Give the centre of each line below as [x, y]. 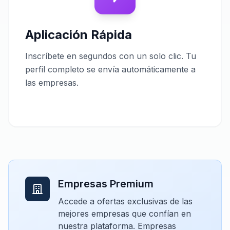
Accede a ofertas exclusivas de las [125, 201]
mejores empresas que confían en [124, 214]
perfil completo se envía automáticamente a [110, 69]
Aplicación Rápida [79, 35]
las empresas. [52, 83]
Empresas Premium [106, 184]
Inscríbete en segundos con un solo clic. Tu [111, 56]
